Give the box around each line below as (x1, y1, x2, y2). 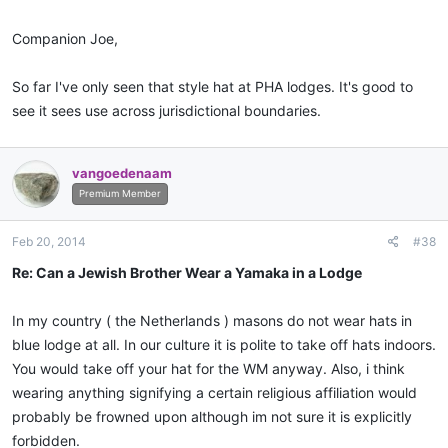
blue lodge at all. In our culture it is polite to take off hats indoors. (12, 336, 436, 354)
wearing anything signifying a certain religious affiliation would (12, 384, 417, 402)
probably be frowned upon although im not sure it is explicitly (12, 408, 412, 426)
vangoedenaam (72, 164, 172, 181)
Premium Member (79, 187, 161, 199)
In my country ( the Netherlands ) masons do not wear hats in (12, 312, 412, 330)
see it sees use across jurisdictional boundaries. (12, 102, 321, 120)
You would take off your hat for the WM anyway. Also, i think (12, 360, 405, 378)
